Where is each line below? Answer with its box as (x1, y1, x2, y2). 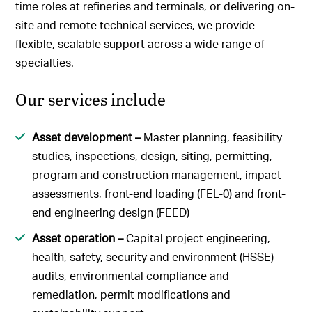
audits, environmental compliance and (32, 267, 230, 283)
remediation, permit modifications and (32, 286, 231, 302)
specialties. (15, 54, 75, 70)
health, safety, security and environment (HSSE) (32, 249, 274, 264)
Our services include (15, 87, 166, 111)
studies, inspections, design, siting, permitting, (32, 148, 273, 163)
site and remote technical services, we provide (15, 17, 256, 32)
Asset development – (32, 129, 144, 144)
